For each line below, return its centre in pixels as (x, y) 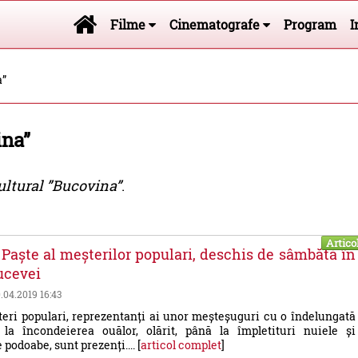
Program (310, 24)
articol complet (181, 345)
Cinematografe (216, 24)
